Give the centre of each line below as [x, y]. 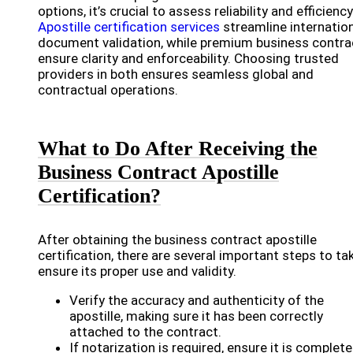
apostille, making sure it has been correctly [196, 316]
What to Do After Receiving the [178, 149]
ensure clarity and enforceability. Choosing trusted [188, 58]
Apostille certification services [129, 27]
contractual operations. [108, 90]
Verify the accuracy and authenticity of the [197, 300]
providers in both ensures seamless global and [176, 74]
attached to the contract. [145, 332]
